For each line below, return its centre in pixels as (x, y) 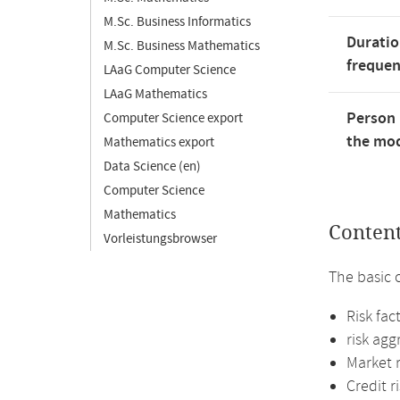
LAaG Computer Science (170, 70)
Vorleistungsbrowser (160, 239)
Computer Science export (173, 118)
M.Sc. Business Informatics (177, 22)
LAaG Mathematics (155, 94)
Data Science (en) (152, 167)
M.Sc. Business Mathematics (182, 46)
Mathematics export (159, 142)
